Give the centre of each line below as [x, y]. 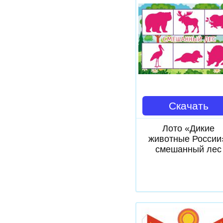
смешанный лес [189, 149]
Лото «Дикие [189, 128]
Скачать [188, 106]
